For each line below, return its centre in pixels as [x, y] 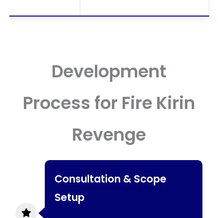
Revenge [109, 134]
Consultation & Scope [110, 179]
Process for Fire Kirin [109, 103]
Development [109, 71]
